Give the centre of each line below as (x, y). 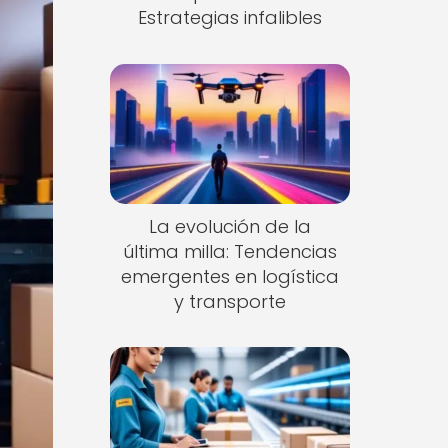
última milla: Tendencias (229, 251)
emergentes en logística (229, 276)
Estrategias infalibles (229, 17)
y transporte (229, 301)
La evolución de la (229, 226)
